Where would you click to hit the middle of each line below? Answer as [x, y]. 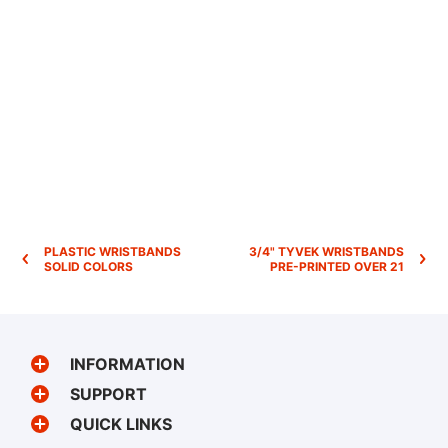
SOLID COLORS [88, 266]
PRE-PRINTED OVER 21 [337, 266]
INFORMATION [127, 363]
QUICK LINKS [121, 423]
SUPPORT [108, 393]
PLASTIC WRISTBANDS [112, 251]
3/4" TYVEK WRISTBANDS [326, 251]
